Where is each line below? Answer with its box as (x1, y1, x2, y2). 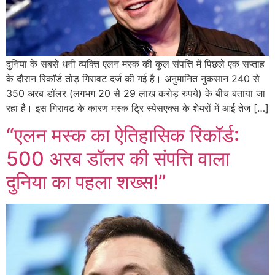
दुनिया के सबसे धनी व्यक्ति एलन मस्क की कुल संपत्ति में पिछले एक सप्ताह (6, 57, 265, 70)
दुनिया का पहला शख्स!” (6, 170, 166, 195)
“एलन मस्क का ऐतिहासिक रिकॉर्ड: (6, 123, 239, 148)
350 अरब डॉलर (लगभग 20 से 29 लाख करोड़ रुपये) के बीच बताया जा (6, 87, 265, 99)
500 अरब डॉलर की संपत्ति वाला (6, 147, 230, 171)
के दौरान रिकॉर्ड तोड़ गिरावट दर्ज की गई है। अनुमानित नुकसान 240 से (6, 72, 260, 85)
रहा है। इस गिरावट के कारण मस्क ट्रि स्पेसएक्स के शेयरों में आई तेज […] (6, 101, 269, 114)
